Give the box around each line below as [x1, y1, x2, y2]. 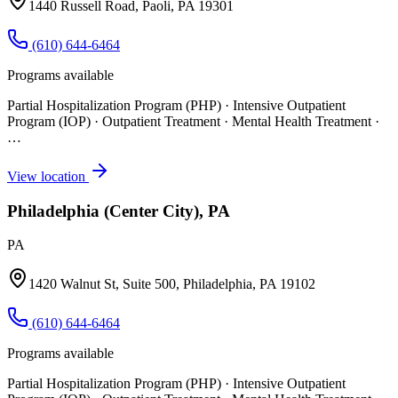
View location [7, 168, 89, 184]
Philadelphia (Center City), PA [7, 201, 230, 220]
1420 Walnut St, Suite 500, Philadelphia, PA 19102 [28, 276, 315, 292]
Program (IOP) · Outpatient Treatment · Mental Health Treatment [7, 113, 371, 129]
